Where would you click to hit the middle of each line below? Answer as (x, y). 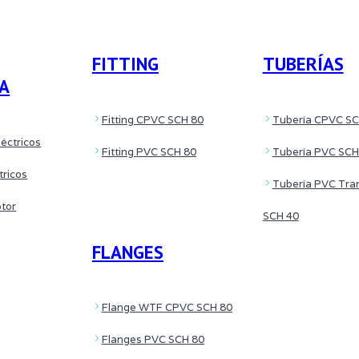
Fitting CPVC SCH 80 (152, 119)
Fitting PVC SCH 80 (149, 151)
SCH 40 (280, 216)
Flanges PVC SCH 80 (153, 340)
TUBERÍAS (303, 64)
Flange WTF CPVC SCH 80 (167, 308)
